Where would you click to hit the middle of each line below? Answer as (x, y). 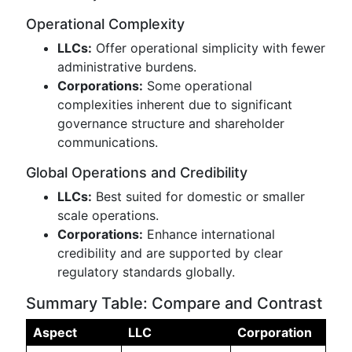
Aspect (55, 332)
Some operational (198, 86)
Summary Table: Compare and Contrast (174, 303)
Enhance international (209, 234)
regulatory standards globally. (146, 272)
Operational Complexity (105, 24)
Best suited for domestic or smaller (198, 196)
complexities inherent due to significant (175, 104)
